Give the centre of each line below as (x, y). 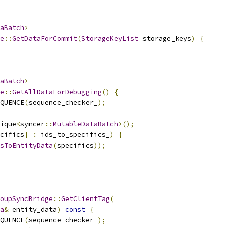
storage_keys (165, 38)
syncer (33, 124)
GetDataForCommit (45, 38)
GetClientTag (85, 199)
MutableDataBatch (85, 124)
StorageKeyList (110, 38)
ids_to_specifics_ (73, 135)
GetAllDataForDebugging (57, 92)
